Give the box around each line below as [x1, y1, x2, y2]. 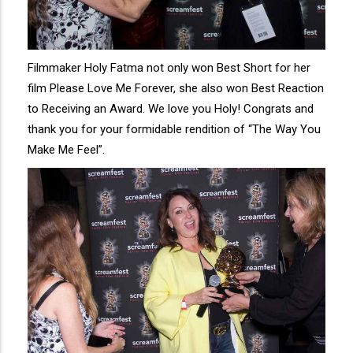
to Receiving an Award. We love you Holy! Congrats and [28, 101, 314, 116]
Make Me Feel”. [28, 142, 105, 157]
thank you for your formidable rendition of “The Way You [28, 121, 321, 136]
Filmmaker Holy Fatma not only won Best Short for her [28, 60, 310, 75]
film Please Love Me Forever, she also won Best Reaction [28, 80, 324, 95]
